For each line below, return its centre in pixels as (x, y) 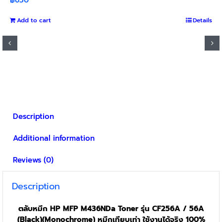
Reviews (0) (33, 160)
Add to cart (34, 20)
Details (203, 20)
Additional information (54, 138)
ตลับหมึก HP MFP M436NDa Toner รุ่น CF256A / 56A (111, 209)
